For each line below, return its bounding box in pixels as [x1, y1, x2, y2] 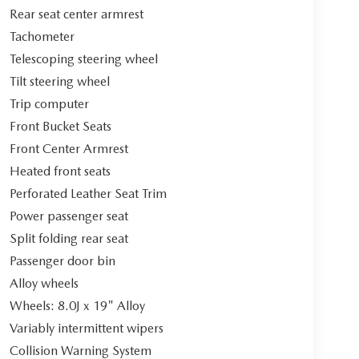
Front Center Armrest [9, 141, 128, 157]
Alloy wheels [9, 276, 79, 292]
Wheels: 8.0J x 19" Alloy [9, 298, 145, 314]
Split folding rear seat [9, 231, 128, 247]
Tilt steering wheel [9, 74, 110, 90]
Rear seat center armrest [9, 6, 143, 22]
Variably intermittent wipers [9, 321, 163, 337]
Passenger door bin [9, 253, 115, 269]
